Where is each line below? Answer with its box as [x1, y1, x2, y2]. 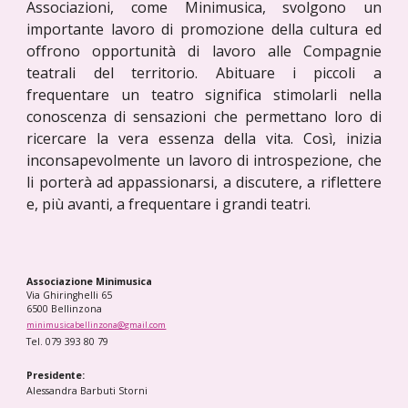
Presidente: [26, 369, 88, 382]
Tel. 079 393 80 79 [26, 335, 112, 348]
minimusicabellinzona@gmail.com [26, 319, 167, 331]
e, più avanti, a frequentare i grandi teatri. [26, 194, 311, 214]
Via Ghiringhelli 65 [26, 289, 116, 301]
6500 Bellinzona [26, 302, 103, 315]
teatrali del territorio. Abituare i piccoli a [26, 63, 382, 83]
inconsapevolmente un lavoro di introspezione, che [26, 150, 382, 170]
